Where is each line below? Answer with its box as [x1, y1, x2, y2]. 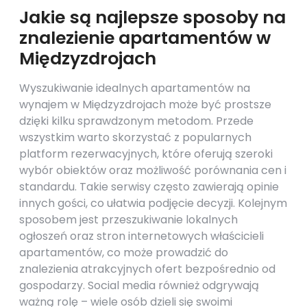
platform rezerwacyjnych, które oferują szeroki [19, 146, 273, 162]
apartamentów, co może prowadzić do [19, 245, 228, 260]
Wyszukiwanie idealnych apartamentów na [19, 80, 250, 96]
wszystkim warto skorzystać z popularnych [19, 130, 251, 145]
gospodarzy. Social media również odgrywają [19, 278, 259, 293]
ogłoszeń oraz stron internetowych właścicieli [19, 228, 264, 244]
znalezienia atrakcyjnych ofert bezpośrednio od [19, 261, 275, 277]
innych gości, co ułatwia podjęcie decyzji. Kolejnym [19, 195, 287, 211]
